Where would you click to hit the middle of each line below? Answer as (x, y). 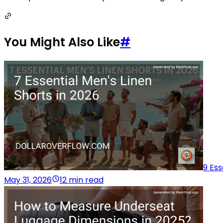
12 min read (82, 180)
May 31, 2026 (28, 180)
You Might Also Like (62, 42)
